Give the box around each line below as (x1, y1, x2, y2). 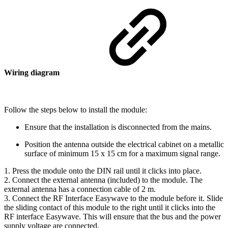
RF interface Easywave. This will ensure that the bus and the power (4, 212, 221, 221)
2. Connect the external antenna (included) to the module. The (4, 176, 203, 185)
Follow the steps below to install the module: (4, 105, 147, 115)
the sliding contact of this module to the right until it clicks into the (4, 203, 215, 212)
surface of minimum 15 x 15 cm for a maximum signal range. (24, 149, 220, 158)
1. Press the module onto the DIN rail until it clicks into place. (4, 166, 202, 176)
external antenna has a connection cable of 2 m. (4, 185, 156, 194)
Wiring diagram (4, 68, 62, 77)
